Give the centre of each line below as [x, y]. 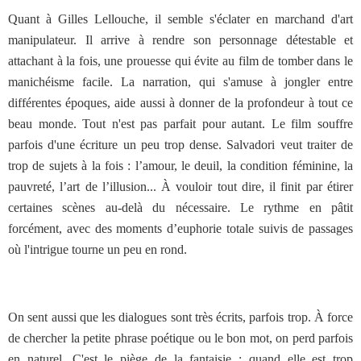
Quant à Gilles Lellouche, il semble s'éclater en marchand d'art [180, 19]
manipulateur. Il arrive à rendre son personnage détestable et [180, 40]
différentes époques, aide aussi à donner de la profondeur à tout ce [180, 103]
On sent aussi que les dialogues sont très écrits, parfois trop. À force [180, 317]
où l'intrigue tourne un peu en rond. [98, 249]
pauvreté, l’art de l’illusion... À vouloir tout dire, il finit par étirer [180, 187]
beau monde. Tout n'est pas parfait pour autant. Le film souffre [180, 124]
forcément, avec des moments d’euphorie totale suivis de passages [180, 228]
